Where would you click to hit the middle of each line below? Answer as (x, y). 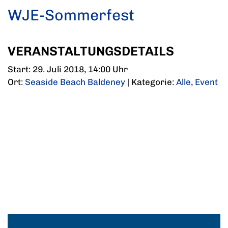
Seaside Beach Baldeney (75, 82)
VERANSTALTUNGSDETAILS (91, 51)
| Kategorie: (151, 82)
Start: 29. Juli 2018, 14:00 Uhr (68, 69)
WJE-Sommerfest (71, 16)
